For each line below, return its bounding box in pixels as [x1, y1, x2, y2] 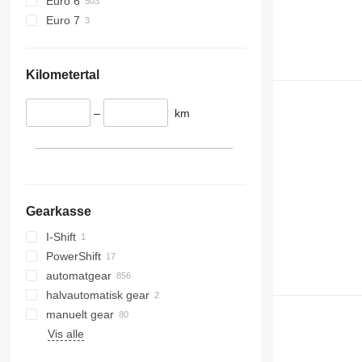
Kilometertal [25, 67, 99, 82]
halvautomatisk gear [45, 288, 149, 302]
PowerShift [45, 250, 101, 263]
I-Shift [45, 230, 76, 244]
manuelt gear [45, 308, 114, 322]
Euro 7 [45, 13, 80, 27]
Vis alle [47, 327, 84, 341]
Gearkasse [25, 204, 91, 219]
